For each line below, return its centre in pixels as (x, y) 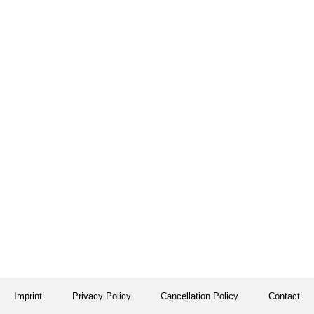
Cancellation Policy (200, 296)
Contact (284, 296)
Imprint (28, 296)
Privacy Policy (101, 296)
